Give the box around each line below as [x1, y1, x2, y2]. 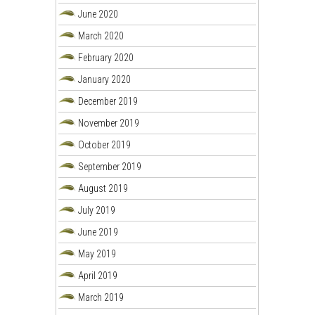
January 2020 [78, 73, 131, 85]
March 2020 [78, 30, 124, 41]
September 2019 [78, 160, 142, 172]
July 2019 [78, 204, 116, 216]
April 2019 [78, 269, 118, 281]
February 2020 [78, 51, 134, 63]
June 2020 [78, 8, 119, 20]
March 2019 [78, 291, 124, 303]
